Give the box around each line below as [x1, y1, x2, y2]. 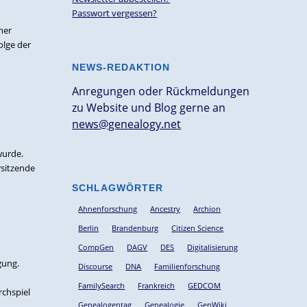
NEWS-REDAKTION [72, 62, 171, 73]
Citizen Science [171, 223, 224, 234]
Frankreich [138, 280, 175, 291]
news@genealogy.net [72, 116, 182, 132]
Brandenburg [112, 223, 159, 234]
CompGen [78, 242, 114, 253]
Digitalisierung [187, 242, 238, 253]
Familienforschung [154, 261, 221, 272]
